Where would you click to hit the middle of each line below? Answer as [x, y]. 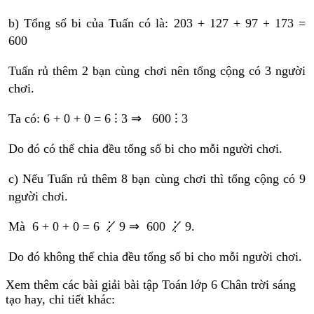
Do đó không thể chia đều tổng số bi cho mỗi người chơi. [155, 257]
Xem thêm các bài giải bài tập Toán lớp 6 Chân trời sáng [151, 285]
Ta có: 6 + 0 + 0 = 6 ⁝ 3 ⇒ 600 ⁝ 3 [98, 119]
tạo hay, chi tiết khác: [60, 300]
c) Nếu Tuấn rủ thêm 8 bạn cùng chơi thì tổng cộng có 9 [157, 179]
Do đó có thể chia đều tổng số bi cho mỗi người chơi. [145, 149]
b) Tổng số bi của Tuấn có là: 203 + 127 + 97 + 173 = [157, 23]
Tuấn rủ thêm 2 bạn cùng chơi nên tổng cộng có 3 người [157, 71]
